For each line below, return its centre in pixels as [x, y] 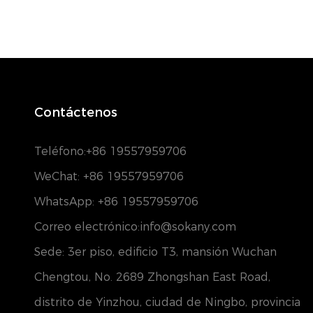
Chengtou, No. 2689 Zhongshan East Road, [152, 277]
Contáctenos [75, 113]
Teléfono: [60, 151]
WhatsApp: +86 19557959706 [116, 201]
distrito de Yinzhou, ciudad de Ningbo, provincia [167, 302]
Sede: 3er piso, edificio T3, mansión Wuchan [155, 252]
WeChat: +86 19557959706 [109, 176]
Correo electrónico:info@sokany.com [135, 226]
